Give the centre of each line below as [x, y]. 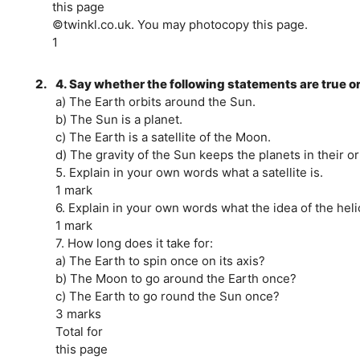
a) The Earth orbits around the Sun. [155, 101]
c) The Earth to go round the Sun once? [167, 296]
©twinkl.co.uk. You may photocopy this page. [180, 24]
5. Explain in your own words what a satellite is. [189, 172]
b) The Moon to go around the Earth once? [176, 278]
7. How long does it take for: [134, 243]
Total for [79, 331]
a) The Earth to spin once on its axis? [160, 260]
